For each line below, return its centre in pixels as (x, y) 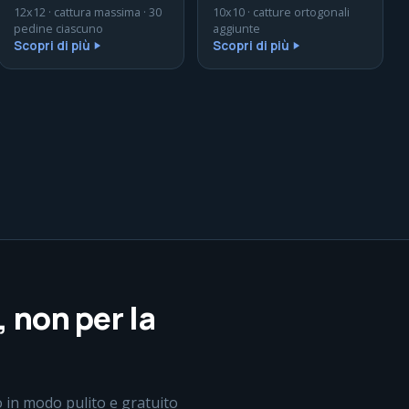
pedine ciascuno (58, 29)
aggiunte (236, 29)
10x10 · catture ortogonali (281, 12)
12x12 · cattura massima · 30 (88, 12)
